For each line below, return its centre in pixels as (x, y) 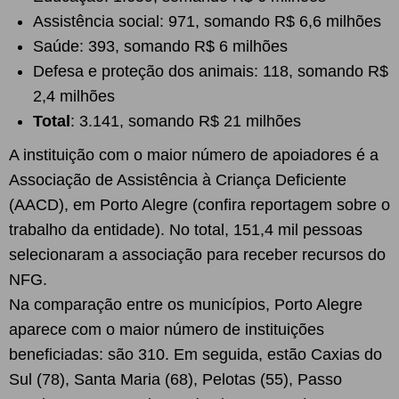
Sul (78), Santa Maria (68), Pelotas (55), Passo (175, 379)
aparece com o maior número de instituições (167, 330)
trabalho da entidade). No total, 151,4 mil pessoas (186, 230)
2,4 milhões (74, 96)
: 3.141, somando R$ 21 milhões (186, 121)
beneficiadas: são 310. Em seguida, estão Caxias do (195, 354)
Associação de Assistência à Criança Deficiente (178, 180)
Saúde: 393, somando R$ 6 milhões (160, 46)
